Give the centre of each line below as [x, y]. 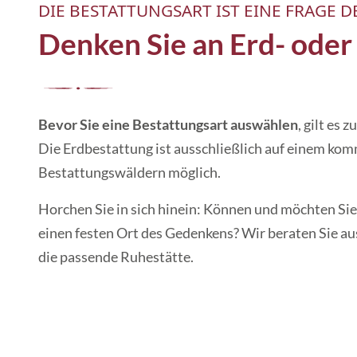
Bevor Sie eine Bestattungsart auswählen [168, 125]
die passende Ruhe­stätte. [116, 257]
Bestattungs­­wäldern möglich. [129, 173]
